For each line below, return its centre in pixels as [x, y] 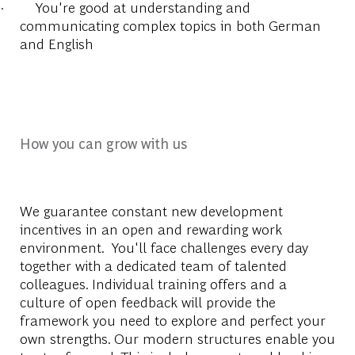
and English [56, 43]
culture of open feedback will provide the [147, 301]
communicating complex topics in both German [170, 25]
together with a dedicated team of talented [153, 265]
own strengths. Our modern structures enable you [177, 338]
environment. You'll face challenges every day [164, 246]
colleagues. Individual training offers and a [153, 283]
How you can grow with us [103, 143]
